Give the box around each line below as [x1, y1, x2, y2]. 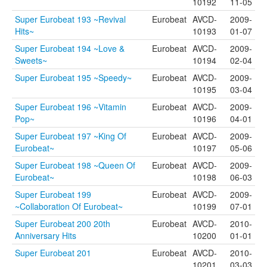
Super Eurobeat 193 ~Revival [15, 13, 126, 25]
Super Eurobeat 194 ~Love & [15, 42, 125, 54]
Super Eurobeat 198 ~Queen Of [15, 159, 135, 171]
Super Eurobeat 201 [15, 247, 91, 259]
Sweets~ [15, 54, 47, 66]
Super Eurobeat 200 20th [15, 218, 110, 229]
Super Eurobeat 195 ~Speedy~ [15, 72, 132, 83]
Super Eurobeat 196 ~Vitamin [15, 101, 126, 113]
